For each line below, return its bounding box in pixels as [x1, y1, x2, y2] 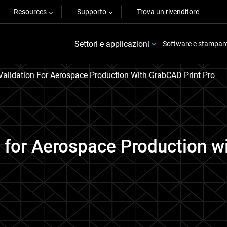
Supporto [77, 8, 106, 16]
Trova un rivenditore [137, 8, 199, 16]
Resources [14, 8, 47, 16]
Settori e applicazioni [74, 39, 150, 49]
